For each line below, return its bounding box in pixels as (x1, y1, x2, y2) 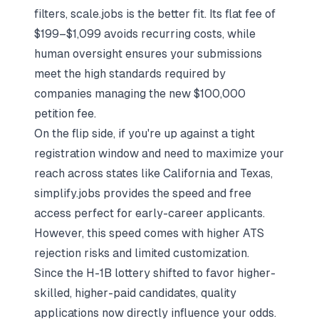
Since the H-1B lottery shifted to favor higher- (34, 266, 276, 280)
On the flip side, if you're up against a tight (34, 127, 255, 140)
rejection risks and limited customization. (34, 246, 249, 260)
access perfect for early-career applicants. (34, 206, 265, 220)
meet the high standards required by (34, 67, 226, 80)
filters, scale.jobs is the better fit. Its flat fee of (34, 7, 276, 21)
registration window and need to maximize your (34, 147, 284, 160)
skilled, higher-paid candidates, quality (34, 286, 236, 300)
